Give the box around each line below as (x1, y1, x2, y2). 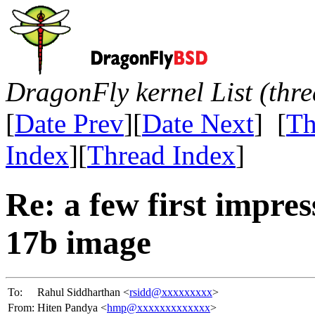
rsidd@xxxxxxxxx (129, 285, 212, 298)
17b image (6, 224, 151, 262)
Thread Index (87, 140, 236, 170)
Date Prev (15, 108, 124, 139)
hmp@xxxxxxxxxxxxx (107, 301, 210, 314)
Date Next (142, 108, 254, 139)
